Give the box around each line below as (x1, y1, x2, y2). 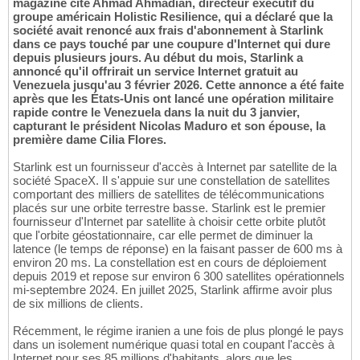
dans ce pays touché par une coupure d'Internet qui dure (13, 37, 330, 51)
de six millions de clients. (13, 297, 143, 311)
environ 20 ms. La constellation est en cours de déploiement (13, 256, 326, 270)
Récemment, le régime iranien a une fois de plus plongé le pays (13, 324, 344, 338)
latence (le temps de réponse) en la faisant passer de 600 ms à (13, 242, 342, 256)
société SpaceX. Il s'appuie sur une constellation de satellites (13, 174, 330, 188)
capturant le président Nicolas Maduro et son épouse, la (13, 119, 325, 133)
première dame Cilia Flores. (13, 133, 166, 147)
